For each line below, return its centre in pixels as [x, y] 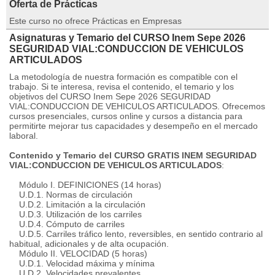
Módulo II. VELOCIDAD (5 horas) [78, 254]
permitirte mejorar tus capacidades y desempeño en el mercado [134, 126]
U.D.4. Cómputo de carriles [67, 224]
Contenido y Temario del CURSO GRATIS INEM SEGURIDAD [133, 155]
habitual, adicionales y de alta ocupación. [89, 244]
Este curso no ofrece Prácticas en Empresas [95, 21]
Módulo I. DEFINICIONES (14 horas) [85, 185]
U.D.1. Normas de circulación [71, 195]
